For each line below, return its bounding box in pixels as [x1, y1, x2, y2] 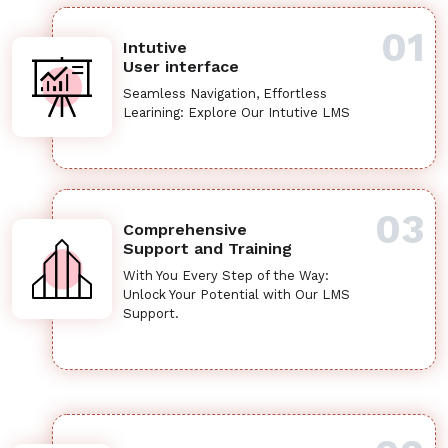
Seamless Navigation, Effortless [123, 86, 327, 101]
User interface [123, 57, 239, 76]
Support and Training [123, 239, 292, 258]
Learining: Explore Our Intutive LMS [123, 105, 350, 120]
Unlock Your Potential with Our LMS [123, 287, 350, 302]
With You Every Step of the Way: [123, 268, 329, 283]
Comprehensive [123, 220, 247, 239]
